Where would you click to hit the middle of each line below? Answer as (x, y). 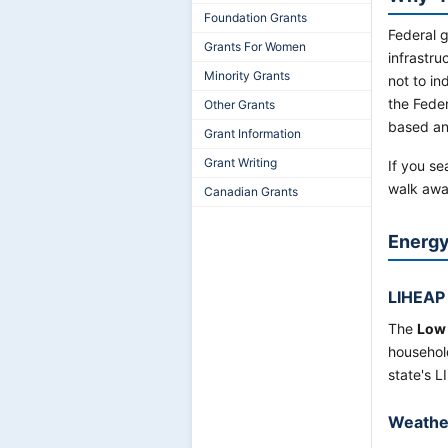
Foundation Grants (255, 17)
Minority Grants (247, 75)
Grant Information (252, 133)
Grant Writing (240, 162)
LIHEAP (416, 297)
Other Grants (239, 104)
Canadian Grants (251, 191)
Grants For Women (255, 46)
